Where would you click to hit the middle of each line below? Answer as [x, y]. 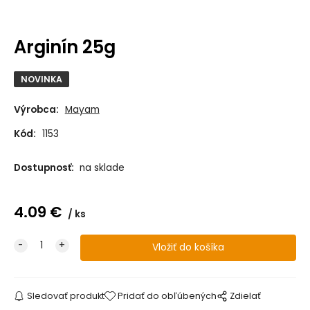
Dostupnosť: [45, 168]
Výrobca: [36, 110]
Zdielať [246, 295]
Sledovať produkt [65, 295]
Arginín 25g [64, 47]
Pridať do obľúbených [167, 295]
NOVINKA [41, 79]
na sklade [102, 168]
